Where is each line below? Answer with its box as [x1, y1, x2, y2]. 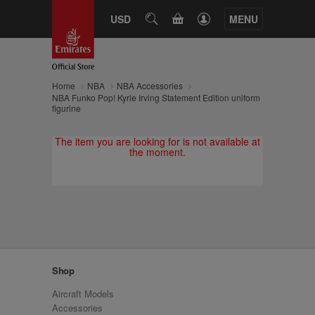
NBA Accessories [117, 79, 183, 91]
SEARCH [145, 12, 195, 25]
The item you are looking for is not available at [55, 134, 260, 148]
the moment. [129, 145, 186, 159]
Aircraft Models [52, 287, 114, 300]
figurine [52, 102, 81, 114]
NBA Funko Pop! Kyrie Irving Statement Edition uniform [52, 91, 260, 103]
